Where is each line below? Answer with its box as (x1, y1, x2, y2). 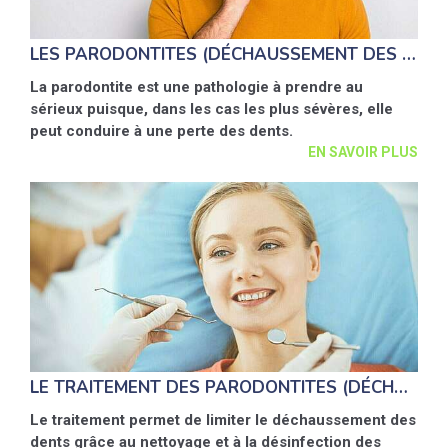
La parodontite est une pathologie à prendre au (30, 78, 363, 96)
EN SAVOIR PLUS (308, 144, 418, 160)
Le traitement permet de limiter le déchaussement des (30, 411, 416, 429)
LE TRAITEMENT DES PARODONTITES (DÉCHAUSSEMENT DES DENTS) (394, 376, 408, 399)
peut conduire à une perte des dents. (30, 122, 293, 140)
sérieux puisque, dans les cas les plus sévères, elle (30, 100, 393, 118)
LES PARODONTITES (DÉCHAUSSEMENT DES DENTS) (402, 43, 416, 66)
